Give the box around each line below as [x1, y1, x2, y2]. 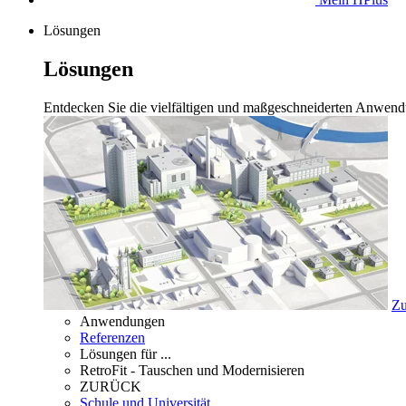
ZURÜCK [80, 379, 141, 395]
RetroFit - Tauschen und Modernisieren [80, 362, 304, 379]
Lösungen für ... [80, 346, 171, 362]
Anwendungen [80, 314, 165, 330]
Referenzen [80, 330, 145, 346]
